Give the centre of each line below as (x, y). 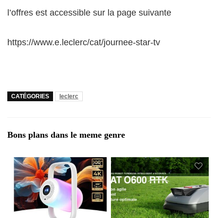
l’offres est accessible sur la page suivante (89, 13)
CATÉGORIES (30, 97)
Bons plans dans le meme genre (66, 135)
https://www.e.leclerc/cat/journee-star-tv (84, 43)
